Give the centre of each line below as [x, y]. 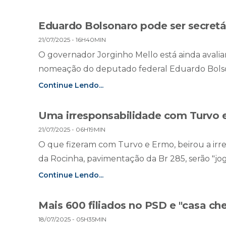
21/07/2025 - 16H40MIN [72, 40]
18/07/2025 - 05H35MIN [72, 219]
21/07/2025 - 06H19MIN [72, 130]
